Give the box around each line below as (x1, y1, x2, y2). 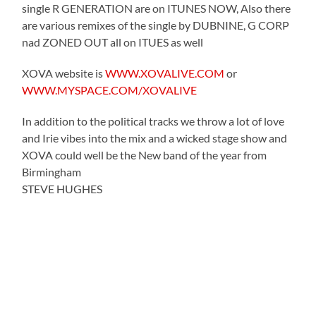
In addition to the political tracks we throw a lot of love (22, 114, 285, 128)
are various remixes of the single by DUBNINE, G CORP (22, 18, 290, 32)
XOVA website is (22, 66, 106, 80)
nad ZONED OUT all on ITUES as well (22, 35, 204, 49)
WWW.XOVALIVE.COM (105, 66, 225, 80)
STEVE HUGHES (22, 181, 103, 195)
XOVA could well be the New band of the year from (22, 147, 267, 162)
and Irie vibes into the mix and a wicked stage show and (22, 130, 288, 145)
